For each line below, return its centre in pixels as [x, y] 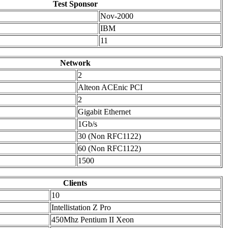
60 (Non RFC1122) [109, 149]
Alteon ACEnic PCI [110, 88]
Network [75, 63]
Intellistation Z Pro [81, 208]
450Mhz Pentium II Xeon [93, 220]
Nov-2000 [117, 16]
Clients [75, 183]
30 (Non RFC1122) [109, 136]
